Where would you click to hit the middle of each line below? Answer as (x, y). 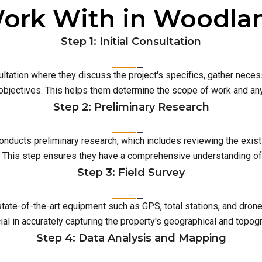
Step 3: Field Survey (131, 173)
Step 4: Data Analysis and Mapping (131, 238)
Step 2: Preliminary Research (131, 107)
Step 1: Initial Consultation (131, 42)
